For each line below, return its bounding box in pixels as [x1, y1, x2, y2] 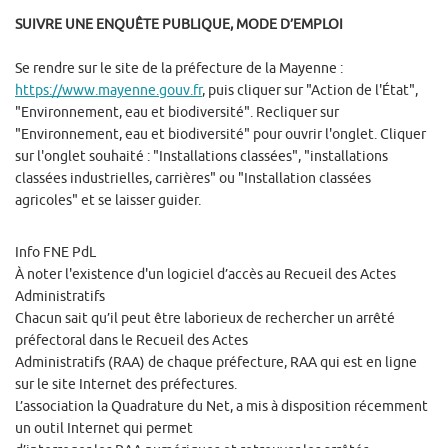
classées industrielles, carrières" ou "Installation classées [15, 170, 371, 188]
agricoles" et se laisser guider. [15, 192, 201, 210]
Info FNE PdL [15, 244, 96, 262]
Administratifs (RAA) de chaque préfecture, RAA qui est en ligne [15, 354, 417, 372]
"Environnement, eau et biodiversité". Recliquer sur [15, 104, 339, 122]
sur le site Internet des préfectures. [15, 376, 237, 394]
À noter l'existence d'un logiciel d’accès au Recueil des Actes [15, 266, 396, 284]
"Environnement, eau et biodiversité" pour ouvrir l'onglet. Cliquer [15, 126, 426, 144]
